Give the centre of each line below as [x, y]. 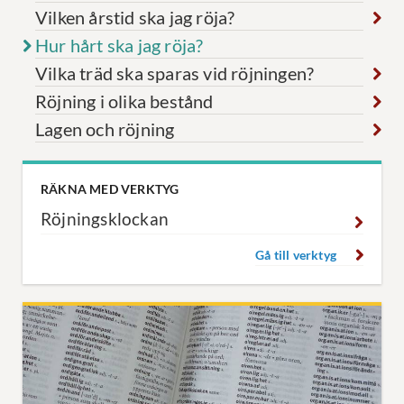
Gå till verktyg [296, 256]
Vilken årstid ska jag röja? [135, 18]
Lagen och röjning [105, 130]
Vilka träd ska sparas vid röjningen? [175, 74]
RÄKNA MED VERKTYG [110, 189]
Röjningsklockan [105, 220]
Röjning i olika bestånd [124, 102]
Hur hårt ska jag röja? [119, 46]
